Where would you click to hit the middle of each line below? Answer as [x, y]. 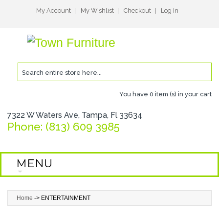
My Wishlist [97, 11]
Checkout [137, 11]
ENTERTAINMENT [66, 198]
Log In [169, 11]
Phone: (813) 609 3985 [64, 126]
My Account [53, 11]
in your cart [194, 94]
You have [134, 94]
